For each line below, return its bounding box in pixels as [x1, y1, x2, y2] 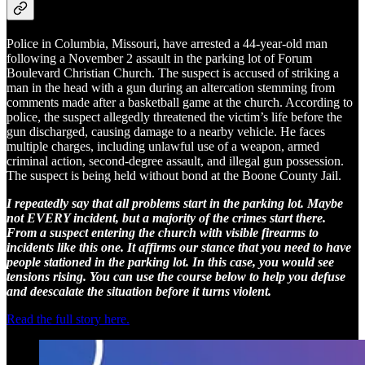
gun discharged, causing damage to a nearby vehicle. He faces [7, 124, 325, 139]
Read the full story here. [7, 311, 130, 326]
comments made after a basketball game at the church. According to [7, 95, 353, 109]
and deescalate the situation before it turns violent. [7, 284, 271, 298]
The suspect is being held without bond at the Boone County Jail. [7, 168, 341, 182]
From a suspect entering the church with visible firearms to [7, 225, 319, 240]
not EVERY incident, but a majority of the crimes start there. [7, 210, 326, 225]
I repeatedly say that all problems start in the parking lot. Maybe [7, 196, 343, 210]
